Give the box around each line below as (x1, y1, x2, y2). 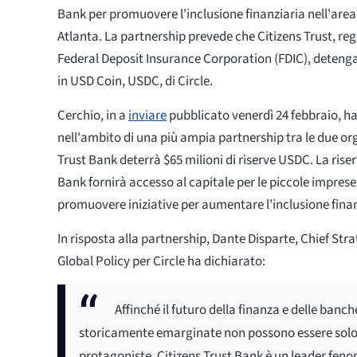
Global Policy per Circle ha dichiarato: (57, 251, 265, 271)
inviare (128, 105, 167, 125)
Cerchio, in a (57, 105, 128, 125)
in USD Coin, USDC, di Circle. (57, 71, 213, 91)
